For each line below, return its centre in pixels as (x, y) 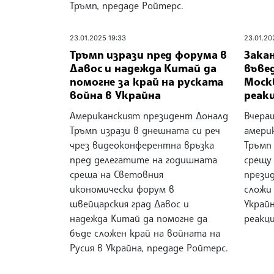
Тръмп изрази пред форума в (149, 55)
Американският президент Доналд (149, 116)
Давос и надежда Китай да (143, 68)
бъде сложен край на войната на (145, 233)
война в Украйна (115, 95)
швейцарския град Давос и (129, 204)
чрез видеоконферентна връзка (142, 145)
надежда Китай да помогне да (139, 219)
